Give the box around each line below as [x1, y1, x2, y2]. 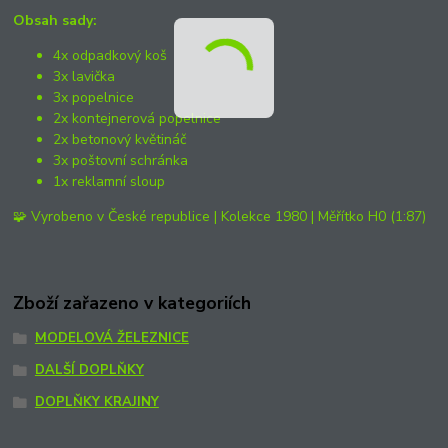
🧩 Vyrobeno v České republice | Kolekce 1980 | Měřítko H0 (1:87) [13, 206, 427, 226]
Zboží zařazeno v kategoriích [13, 291, 252, 316]
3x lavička [53, 66, 116, 86]
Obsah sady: [13, 10, 98, 30]
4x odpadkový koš [53, 45, 168, 65]
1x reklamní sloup [53, 171, 166, 191]
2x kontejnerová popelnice [53, 108, 222, 128]
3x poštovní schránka [53, 150, 189, 170]
